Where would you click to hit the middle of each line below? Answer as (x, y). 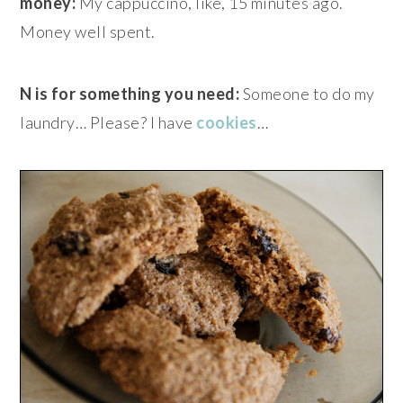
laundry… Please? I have (108, 122)
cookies (227, 122)
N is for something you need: (130, 93)
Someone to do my (307, 93)
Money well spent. (88, 31)
